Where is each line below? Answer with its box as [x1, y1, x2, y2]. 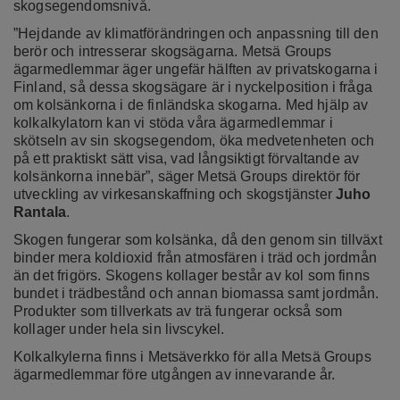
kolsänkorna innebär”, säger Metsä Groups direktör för [13, 168, 361, 184]
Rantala [13, 204, 67, 220]
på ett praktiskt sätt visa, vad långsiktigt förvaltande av [13, 150, 360, 166]
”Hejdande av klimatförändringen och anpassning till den [13, 25, 379, 41]
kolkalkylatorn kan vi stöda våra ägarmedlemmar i [13, 114, 333, 130]
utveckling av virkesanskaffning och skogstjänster [13, 186, 337, 202]
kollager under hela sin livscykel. [13, 321, 225, 337]
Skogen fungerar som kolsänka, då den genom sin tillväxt [13, 231, 382, 247]
